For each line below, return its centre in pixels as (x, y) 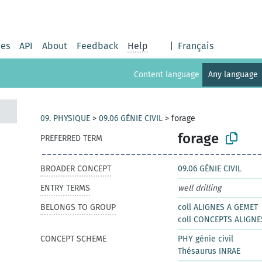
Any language (235, 75)
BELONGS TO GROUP (78, 207)
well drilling (199, 188)
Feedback (97, 46)
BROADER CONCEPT (76, 169)
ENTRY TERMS (65, 188)
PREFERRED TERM (71, 138)
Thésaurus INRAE (209, 251)
